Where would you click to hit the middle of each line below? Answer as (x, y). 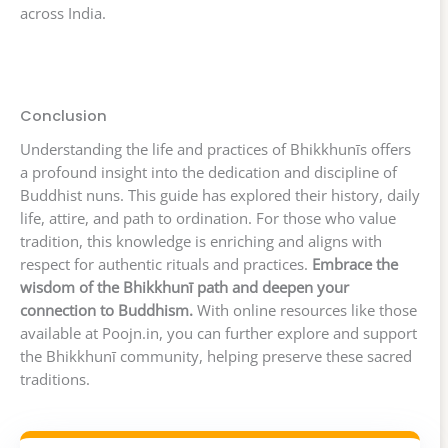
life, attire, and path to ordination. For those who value (208, 218)
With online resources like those (305, 310)
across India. (63, 12)
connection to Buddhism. (106, 310)
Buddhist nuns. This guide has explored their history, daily (220, 195)
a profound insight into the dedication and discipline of (208, 172)
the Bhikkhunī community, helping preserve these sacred (216, 356)
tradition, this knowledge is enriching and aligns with (201, 241)
